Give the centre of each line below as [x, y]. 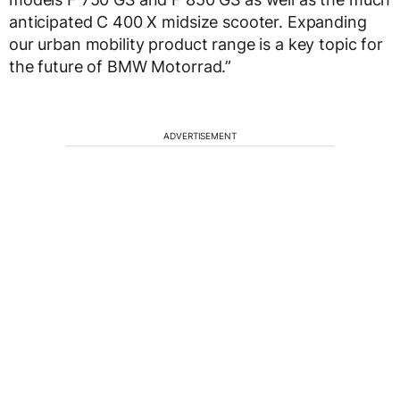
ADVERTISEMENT [200, 135]
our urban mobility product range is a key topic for [196, 44]
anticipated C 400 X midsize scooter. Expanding [188, 21]
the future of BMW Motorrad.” [121, 66]
